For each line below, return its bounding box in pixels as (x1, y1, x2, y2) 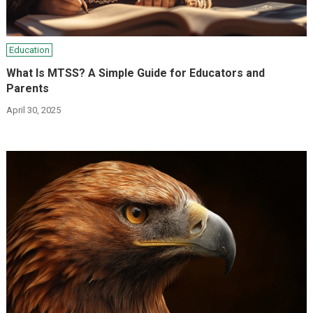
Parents (6, 82, 50, 95)
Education (9, 45, 50, 55)
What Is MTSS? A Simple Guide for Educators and (6, 66, 265, 80)
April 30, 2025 (6, 105, 61, 115)
